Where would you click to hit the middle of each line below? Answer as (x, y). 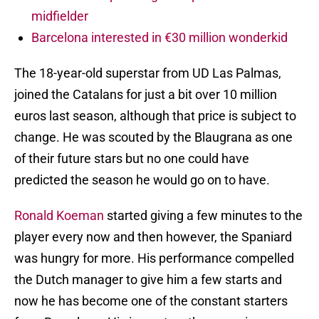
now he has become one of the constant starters (151, 301)
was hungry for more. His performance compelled (154, 258)
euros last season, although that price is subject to (155, 116)
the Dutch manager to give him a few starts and (148, 280)
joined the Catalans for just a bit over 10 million (146, 95)
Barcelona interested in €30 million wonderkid (159, 38)
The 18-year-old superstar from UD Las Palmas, (148, 73)
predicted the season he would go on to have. (142, 180)
